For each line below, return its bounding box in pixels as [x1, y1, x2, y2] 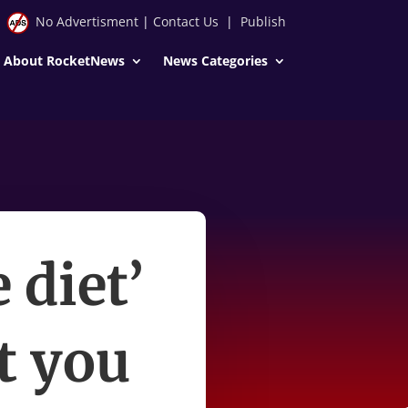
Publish [240, 13, 286, 30]
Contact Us [152, 13, 219, 30]
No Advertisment [35, 13, 138, 30]
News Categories [162, 51, 268, 69]
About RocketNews [3, 51, 125, 69]
